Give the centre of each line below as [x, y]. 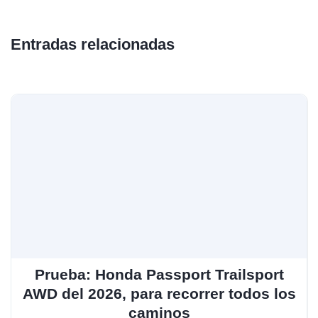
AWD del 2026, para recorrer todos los [159, 293]
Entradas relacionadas [93, 44]
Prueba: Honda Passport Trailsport [159, 274]
